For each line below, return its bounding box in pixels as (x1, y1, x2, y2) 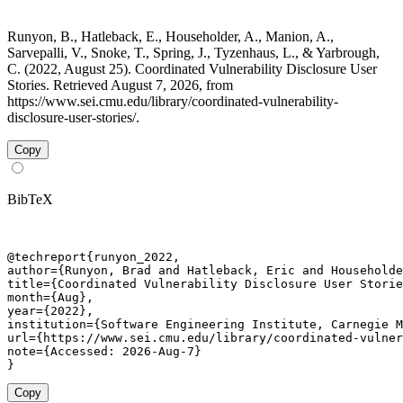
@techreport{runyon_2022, (7, 249, 180, 264)
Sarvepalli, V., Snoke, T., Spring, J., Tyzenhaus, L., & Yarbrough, (7, 44, 380, 60)
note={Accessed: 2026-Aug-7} (7, 344, 201, 358)
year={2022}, (7, 303, 94, 318)
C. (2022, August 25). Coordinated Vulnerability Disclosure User (7, 60, 377, 76)
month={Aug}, (7, 290, 94, 304)
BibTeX (7, 191, 53, 207)
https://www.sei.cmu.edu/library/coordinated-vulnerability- (7, 93, 338, 109)
